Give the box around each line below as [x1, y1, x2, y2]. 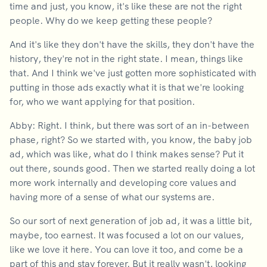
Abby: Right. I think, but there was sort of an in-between [10, 119, 249, 131]
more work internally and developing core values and [10, 176, 237, 188]
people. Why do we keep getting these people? [10, 14, 212, 26]
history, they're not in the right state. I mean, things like [10, 52, 243, 64]
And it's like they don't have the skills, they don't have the [10, 38, 254, 50]
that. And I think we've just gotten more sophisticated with [10, 67, 256, 79]
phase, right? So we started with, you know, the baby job [10, 133, 252, 145]
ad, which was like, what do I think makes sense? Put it [10, 148, 244, 160]
